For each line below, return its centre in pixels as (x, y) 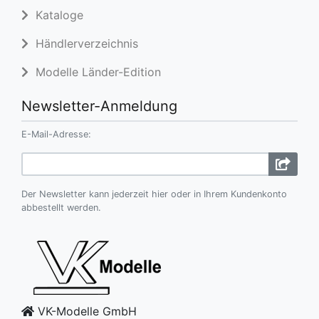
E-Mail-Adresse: (56, 134)
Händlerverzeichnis (83, 43)
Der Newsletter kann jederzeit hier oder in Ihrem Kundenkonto (154, 194)
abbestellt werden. (61, 208)
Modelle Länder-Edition (95, 72)
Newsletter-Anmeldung (99, 106)
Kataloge (56, 15)
